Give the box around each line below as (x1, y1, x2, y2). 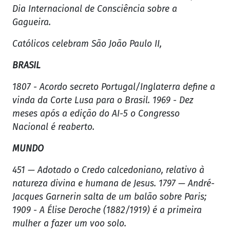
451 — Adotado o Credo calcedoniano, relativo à (12, 165, 204, 176)
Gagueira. (12, 17, 53, 28)
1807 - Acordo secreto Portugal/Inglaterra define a (12, 82, 215, 93)
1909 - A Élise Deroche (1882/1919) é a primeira (12, 205, 202, 216)
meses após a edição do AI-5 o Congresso (12, 108, 180, 120)
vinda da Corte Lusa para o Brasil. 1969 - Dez (12, 95, 194, 106)
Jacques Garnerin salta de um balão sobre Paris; (12, 191, 206, 203)
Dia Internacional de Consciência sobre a (12, 4, 177, 15)
